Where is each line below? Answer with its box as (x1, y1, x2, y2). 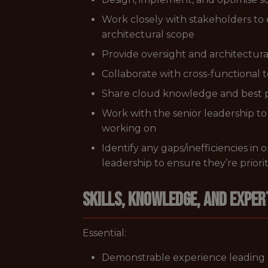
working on (102, 123, 156, 134)
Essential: (83, 227, 126, 239)
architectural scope (102, 29, 194, 40)
